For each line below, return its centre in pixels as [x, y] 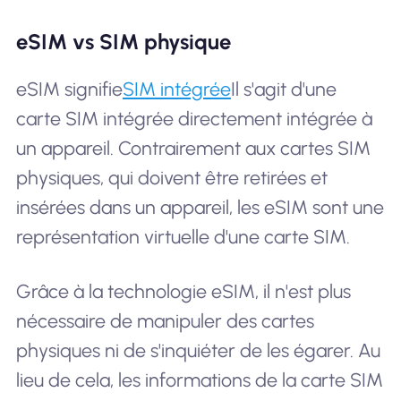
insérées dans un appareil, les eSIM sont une [200, 207]
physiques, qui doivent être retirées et [171, 177]
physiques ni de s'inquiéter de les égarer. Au [198, 351]
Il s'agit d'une [283, 89]
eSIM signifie [69, 89]
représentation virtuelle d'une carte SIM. [183, 236]
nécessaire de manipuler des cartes [165, 321]
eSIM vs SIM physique [123, 42]
